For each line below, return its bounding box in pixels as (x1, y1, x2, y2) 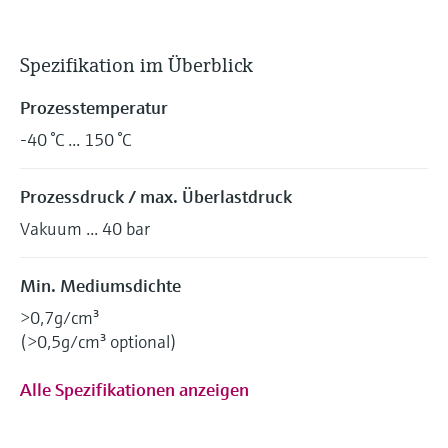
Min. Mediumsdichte (20, 274, 181, 297)
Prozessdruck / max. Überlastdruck (20, 185, 292, 208)
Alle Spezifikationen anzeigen (20, 378, 249, 401)
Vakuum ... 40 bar (20, 217, 150, 240)
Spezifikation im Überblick (20, 53, 253, 78)
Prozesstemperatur (20, 96, 168, 119)
